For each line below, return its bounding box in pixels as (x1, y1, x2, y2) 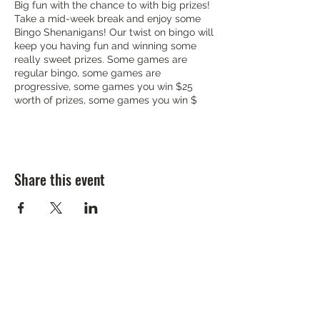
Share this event (14, 169, 105, 190)
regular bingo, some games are (14, 67, 161, 79)
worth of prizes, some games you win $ (14, 94, 197, 106)
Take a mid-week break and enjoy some (14, 13, 201, 24)
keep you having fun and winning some (14, 40, 196, 51)
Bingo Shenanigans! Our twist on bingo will (14, 26, 214, 38)
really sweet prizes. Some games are (14, 54, 187, 65)
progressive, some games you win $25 (14, 81, 193, 92)
